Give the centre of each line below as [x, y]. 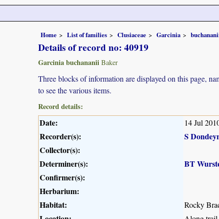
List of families [87, 34]
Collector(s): [60, 150]
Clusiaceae [132, 34]
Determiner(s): [64, 163]
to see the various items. [75, 90]
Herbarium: [59, 191]
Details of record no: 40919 [93, 47]
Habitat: [53, 204]
